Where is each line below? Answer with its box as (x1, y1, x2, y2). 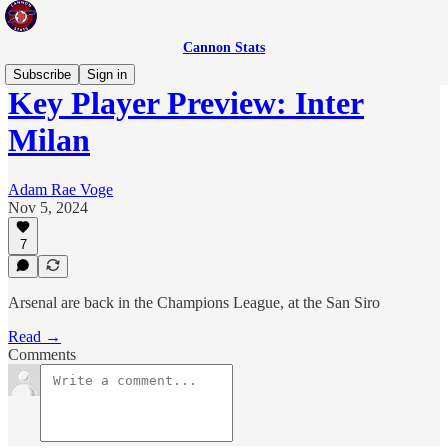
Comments (8, 346, 76, 363)
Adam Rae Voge (8, 180, 113, 198)
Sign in (87, 67, 127, 82)
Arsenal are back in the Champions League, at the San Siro (8, 294, 380, 311)
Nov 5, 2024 (8, 198, 88, 216)
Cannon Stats (183, 40, 265, 55)
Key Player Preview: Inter (8, 85, 364, 122)
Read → (8, 328, 61, 345)
